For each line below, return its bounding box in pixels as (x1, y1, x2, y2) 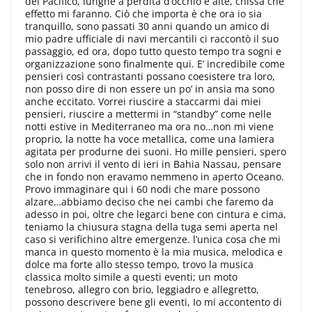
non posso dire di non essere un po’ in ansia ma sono (25, 81, 274, 95)
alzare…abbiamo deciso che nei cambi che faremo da (25, 194, 274, 208)
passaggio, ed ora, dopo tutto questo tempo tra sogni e (25, 44, 281, 58)
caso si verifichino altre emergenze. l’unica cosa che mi (25, 232, 281, 246)
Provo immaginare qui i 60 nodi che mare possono (25, 182, 260, 196)
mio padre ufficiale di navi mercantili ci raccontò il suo (25, 31, 279, 45)
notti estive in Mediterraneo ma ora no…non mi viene (25, 119, 274, 133)
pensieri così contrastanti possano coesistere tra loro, (25, 69, 275, 83)
